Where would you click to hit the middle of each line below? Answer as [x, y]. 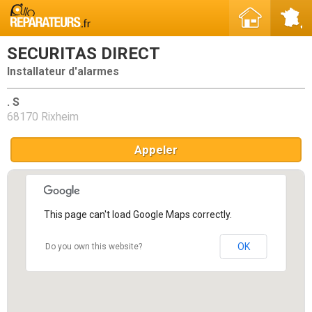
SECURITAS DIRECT [84, 54]
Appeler [156, 149]
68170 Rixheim [43, 117]
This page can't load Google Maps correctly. [138, 214]
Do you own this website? [93, 246]
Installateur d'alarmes [63, 72]
